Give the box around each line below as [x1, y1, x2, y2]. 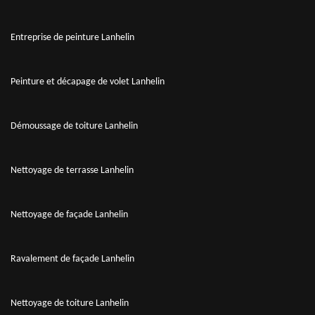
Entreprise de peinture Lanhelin [11, 32, 134, 43]
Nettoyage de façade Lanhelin [11, 209, 128, 220]
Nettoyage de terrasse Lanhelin [11, 165, 134, 176]
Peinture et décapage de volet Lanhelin [11, 76, 165, 87]
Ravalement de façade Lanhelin [11, 253, 134, 264]
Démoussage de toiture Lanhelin [11, 120, 138, 131]
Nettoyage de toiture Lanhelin [11, 297, 129, 309]
